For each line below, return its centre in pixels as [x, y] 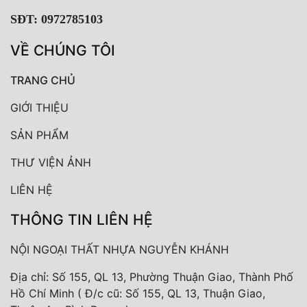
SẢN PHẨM [39, 135]
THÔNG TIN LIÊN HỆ [82, 220]
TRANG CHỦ [43, 81]
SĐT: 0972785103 [57, 20]
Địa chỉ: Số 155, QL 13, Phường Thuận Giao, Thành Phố [152, 277]
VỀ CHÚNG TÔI [63, 51]
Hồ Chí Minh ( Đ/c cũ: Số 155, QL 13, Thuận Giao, [138, 294]
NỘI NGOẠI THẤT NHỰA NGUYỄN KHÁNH [120, 250]
